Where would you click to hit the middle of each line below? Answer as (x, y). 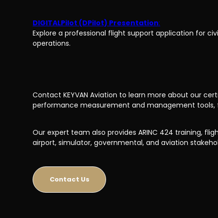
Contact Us (69, 179)
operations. (52, 43)
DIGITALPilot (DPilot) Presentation (96, 23)
